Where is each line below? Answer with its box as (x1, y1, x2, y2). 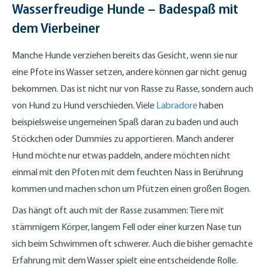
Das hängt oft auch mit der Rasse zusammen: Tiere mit (12, 204, 224, 216)
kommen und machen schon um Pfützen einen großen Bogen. (12, 182, 251, 194)
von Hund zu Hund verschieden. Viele (12, 99, 156, 111)
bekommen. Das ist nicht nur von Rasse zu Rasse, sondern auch (12, 82, 253, 94)
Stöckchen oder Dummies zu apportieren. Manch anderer (12, 132, 234, 144)
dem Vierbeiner (12, 18, 100, 36)
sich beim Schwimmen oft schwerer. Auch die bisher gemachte (12, 237, 253, 249)
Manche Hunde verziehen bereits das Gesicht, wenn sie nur (12, 49, 238, 61)
